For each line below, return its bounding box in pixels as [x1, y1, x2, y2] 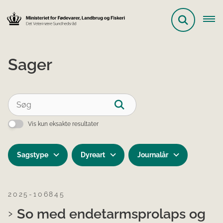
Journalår [137, 151, 168, 159]
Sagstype [16, 151, 48, 159]
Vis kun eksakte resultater [28, 120, 99, 127]
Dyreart [80, 151, 105, 159]
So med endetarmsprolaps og [17, 206, 206, 222]
